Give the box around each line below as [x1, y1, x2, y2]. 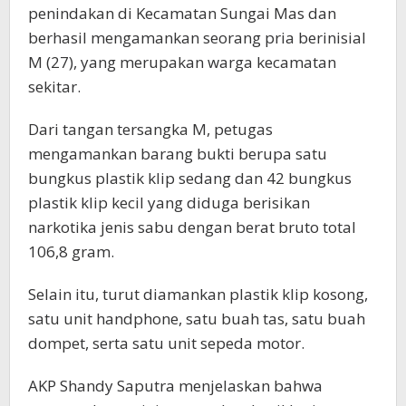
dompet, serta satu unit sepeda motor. [28, 333, 304, 354]
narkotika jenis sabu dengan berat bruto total [28, 217, 356, 238]
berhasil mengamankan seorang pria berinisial [28, 27, 366, 49]
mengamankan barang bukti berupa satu [28, 143, 327, 165]
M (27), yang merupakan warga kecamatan [28, 52, 336, 73]
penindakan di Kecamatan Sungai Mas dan [28, 3, 336, 24]
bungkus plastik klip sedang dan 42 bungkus [28, 168, 352, 189]
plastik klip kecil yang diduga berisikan [28, 192, 310, 214]
